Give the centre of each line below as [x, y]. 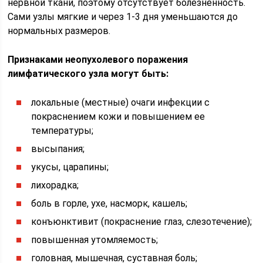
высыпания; [58, 149]
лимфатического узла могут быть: [88, 74]
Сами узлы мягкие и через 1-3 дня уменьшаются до [123, 17]
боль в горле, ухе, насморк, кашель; [109, 203]
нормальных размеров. [59, 31]
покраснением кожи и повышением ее [118, 117]
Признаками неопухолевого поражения [98, 60]
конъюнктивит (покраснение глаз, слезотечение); [142, 222]
